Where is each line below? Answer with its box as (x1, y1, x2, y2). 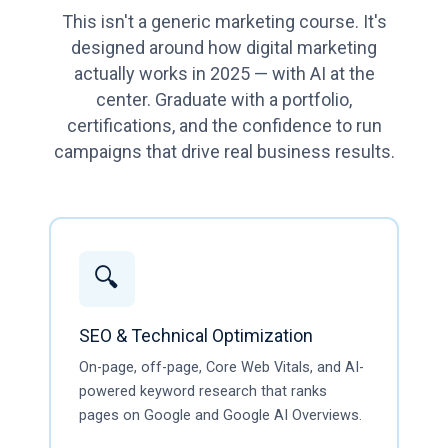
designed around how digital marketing (71, 37, 377, 58)
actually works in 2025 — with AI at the (73, 63, 375, 84)
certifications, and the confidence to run (66, 115, 382, 136)
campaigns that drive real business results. (53, 141, 395, 162)
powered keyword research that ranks (78, 382, 327, 400)
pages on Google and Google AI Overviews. (78, 406, 362, 424)
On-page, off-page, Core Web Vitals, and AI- (78, 358, 364, 376)
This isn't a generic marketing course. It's (61, 11, 387, 32)
